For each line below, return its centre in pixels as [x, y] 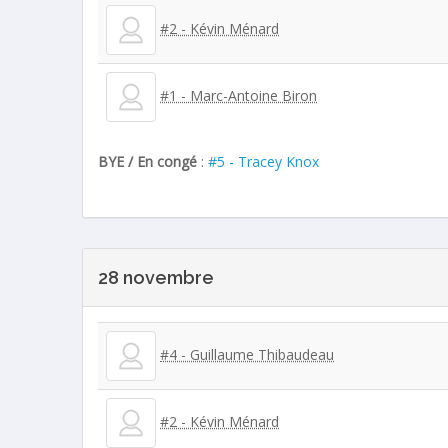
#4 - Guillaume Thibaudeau [247, 355]
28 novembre [156, 278]
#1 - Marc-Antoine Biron [239, 95]
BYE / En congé [148, 162]
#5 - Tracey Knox [264, 162]
